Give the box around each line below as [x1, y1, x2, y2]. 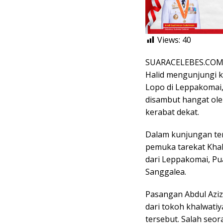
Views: [157, 34, 180, 46]
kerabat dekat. [145, 107, 199, 118]
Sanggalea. [145, 166, 186, 178]
